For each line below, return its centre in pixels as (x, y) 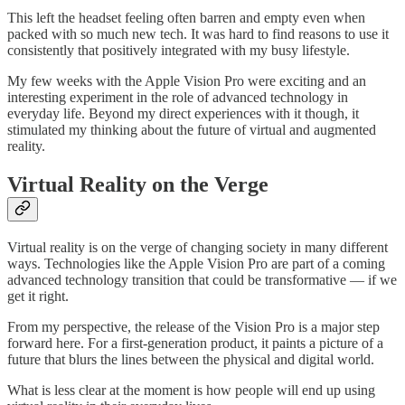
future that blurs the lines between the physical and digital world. (191, 360)
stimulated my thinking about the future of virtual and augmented (192, 130)
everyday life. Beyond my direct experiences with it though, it (183, 114)
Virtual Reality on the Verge (138, 185)
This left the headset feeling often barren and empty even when (186, 18)
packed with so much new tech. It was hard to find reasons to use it (198, 34)
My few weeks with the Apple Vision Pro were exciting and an (187, 81)
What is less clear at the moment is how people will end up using (191, 391)
